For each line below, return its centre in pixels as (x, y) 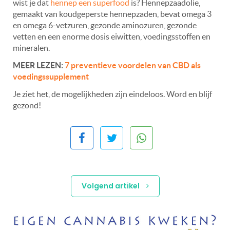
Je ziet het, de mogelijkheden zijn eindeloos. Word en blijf (112, 94)
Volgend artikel (111, 186)
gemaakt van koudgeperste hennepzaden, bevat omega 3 (112, 14)
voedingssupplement (51, 77)
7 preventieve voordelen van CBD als (133, 65)
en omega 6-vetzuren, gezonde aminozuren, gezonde (105, 25)
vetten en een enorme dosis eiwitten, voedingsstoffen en (112, 37)
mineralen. (31, 48)
